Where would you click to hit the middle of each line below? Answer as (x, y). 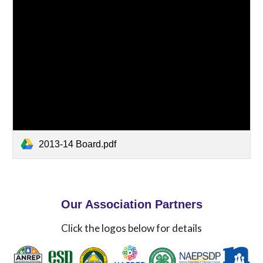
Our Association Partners (131, 204)
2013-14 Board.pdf (78, 144)
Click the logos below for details (131, 228)
